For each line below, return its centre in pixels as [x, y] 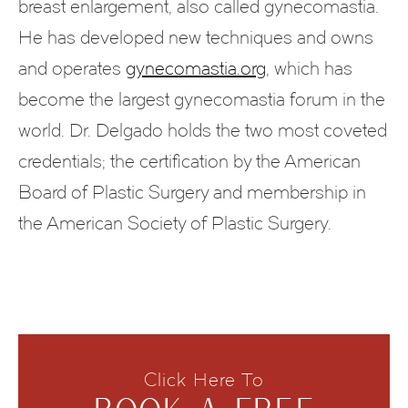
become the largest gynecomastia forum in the [202, 100]
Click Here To [204, 380]
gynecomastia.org [196, 69]
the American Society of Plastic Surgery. [175, 224]
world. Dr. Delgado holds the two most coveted [203, 131]
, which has [309, 69]
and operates [72, 69]
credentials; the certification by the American [189, 162]
